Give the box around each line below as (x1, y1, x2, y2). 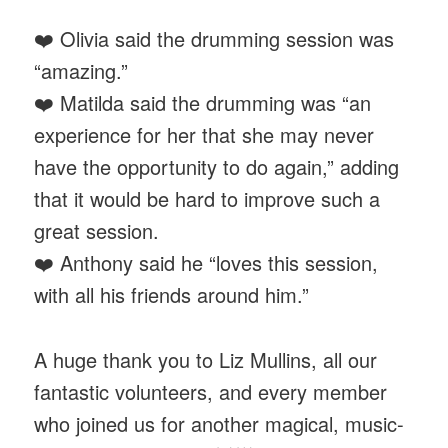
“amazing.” (34, 56, 129, 86)
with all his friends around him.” (34, 280, 310, 310)
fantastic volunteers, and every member (34, 376, 388, 406)
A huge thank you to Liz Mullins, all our (34, 344, 378, 374)
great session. (34, 216, 160, 246)
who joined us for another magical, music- (34, 408, 405, 438)
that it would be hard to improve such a (34, 184, 381, 214)
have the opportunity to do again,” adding (34, 152, 400, 182)
